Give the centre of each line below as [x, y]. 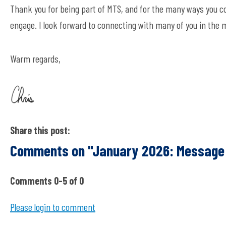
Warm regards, [35, 59]
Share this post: [40, 130]
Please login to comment [53, 207]
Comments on [49, 150]
